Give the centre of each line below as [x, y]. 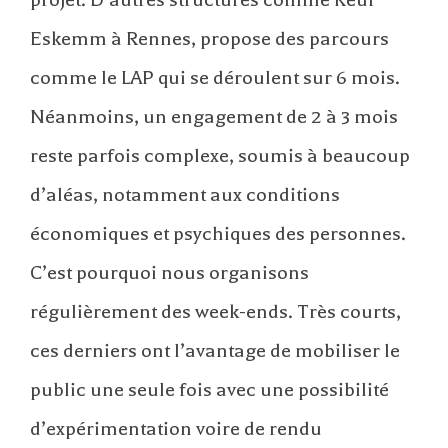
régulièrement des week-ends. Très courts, [215, 311]
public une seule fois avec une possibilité [209, 389]
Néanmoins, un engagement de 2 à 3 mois [214, 116]
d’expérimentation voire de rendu [176, 428]
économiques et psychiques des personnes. [218, 233]
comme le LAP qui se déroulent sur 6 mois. [215, 77]
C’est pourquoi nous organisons [169, 272]
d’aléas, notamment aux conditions [185, 194]
